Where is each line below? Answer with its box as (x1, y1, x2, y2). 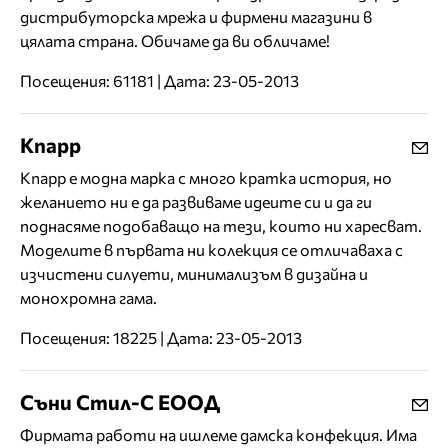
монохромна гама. (20, 288, 157, 308)
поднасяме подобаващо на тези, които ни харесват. (20, 216, 422, 236)
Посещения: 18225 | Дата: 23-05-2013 (20, 328, 302, 348)
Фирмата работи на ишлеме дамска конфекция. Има (20, 425, 417, 445)
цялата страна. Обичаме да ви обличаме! (20, 31, 330, 51)
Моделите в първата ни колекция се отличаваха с (20, 240, 403, 260)
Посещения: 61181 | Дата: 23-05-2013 (20, 71, 299, 91)
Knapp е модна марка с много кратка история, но (20, 168, 392, 188)
